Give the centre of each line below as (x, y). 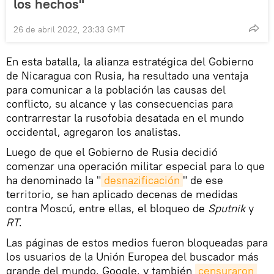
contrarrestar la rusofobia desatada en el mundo (125, 117)
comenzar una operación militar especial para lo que (135, 166)
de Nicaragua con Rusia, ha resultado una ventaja (127, 75)
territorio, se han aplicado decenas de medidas (122, 194)
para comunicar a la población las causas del (116, 89)
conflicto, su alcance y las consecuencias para (120, 103)
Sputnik (227, 208)
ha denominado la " (54, 180)
